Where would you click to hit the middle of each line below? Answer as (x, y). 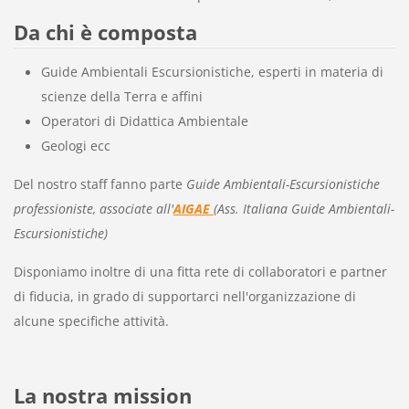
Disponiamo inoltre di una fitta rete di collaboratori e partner (200, 272)
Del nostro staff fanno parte (98, 184)
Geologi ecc (75, 146)
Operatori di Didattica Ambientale (144, 121)
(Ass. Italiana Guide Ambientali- (304, 209)
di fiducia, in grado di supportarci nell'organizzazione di (184, 297)
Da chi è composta (105, 32)
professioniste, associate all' (93, 209)
